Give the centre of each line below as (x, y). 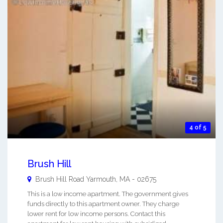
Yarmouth (101, 179)
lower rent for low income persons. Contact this (96, 214)
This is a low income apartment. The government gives (108, 194)
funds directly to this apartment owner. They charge (103, 204)
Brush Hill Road (61, 179)
